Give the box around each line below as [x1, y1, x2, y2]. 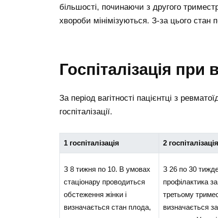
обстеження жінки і [63, 190, 127, 199]
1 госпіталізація [63, 138, 119, 147]
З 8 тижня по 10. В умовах [63, 164, 150, 173]
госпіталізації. [59, 107, 112, 116]
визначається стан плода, [63, 202, 151, 211]
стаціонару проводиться [63, 177, 145, 186]
